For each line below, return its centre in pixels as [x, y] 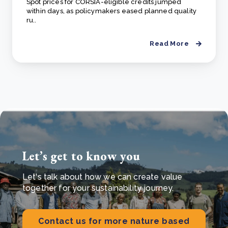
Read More [169, 44]
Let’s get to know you [81, 156]
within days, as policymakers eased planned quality [112, 11]
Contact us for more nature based [114, 221]
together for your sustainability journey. [98, 188]
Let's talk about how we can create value [103, 177]
